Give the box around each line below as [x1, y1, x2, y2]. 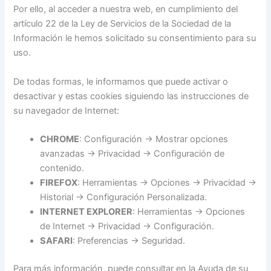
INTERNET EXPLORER [40, 206, 133, 217]
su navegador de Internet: [13, 105, 120, 116]
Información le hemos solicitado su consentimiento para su [13, 33, 256, 44]
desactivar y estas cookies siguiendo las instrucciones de [13, 90, 249, 102]
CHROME [40, 133, 80, 145]
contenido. [40, 162, 85, 174]
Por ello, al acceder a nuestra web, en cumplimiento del [13, 4, 238, 15]
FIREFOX [40, 177, 78, 188]
